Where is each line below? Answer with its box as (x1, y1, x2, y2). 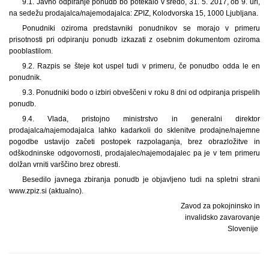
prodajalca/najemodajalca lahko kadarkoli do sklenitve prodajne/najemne (9, 125, 260, 134)
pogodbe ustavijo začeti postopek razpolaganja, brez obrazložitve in (9, 137, 260, 146)
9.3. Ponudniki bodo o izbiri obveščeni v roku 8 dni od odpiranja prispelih (22, 88, 260, 97)
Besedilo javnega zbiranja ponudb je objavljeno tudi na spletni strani (22, 175, 260, 184)
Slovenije (228, 224, 260, 233)
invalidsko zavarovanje (185, 213, 260, 222)
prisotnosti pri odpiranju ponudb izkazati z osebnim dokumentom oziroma (9, 35, 260, 44)
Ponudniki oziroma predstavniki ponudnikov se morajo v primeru (22, 23, 260, 32)
